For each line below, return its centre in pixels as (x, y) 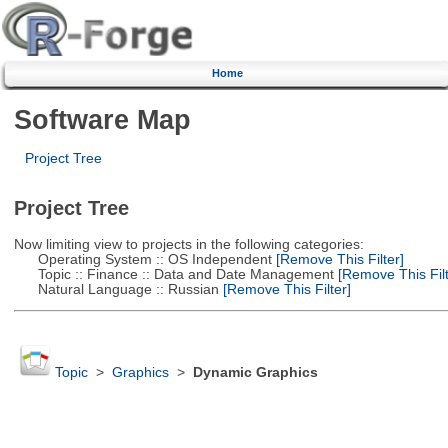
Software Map (102, 119)
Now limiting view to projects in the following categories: (188, 244)
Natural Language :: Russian (116, 289)
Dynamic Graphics (255, 373)
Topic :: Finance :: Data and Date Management (173, 274)
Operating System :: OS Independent (142, 259)
